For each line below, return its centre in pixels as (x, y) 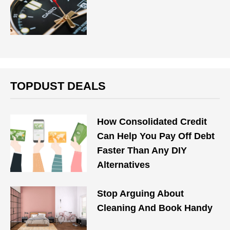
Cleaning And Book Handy (155, 208)
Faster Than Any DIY (142, 150)
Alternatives (124, 165)
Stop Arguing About (141, 194)
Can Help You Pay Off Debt (156, 136)
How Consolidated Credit (152, 122)
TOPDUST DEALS (58, 86)
